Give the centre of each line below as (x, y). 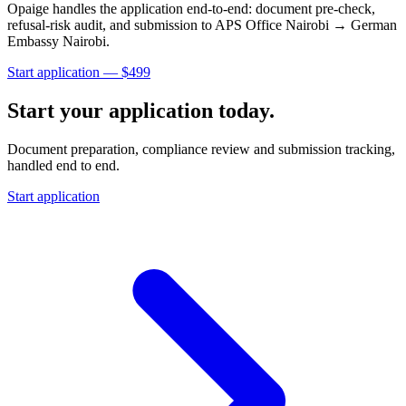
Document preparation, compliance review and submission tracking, (201, 149)
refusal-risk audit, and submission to (111, 25)
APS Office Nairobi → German (306, 25)
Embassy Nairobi (57, 41)
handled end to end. (63, 165)
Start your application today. (141, 110)
